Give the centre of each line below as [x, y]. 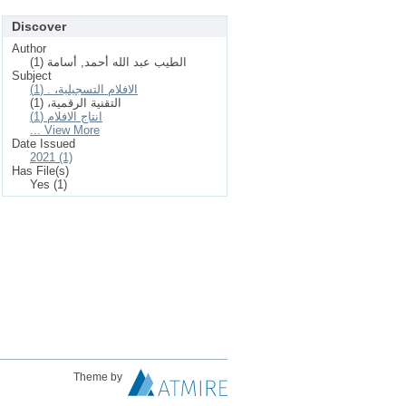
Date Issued [43, 144]
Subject [32, 76]
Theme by [99, 377]
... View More [65, 130]
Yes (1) [48, 184]
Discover [39, 26]
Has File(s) [40, 171]
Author [29, 48]
